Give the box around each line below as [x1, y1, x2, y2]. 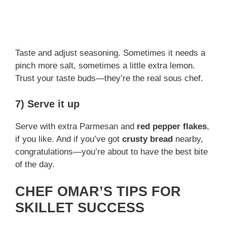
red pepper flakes [137, 121, 207, 131]
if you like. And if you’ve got [15, 134, 122, 144]
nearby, [173, 134, 203, 144]
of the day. [15, 159, 55, 169]
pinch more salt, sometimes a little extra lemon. [15, 61, 195, 71]
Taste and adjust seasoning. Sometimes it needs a [15, 48, 205, 58]
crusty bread [122, 134, 173, 144]
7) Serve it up [15, 98, 80, 109]
